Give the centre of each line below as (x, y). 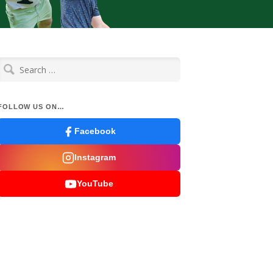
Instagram (95, 157)
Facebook (95, 131)
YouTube (95, 183)
